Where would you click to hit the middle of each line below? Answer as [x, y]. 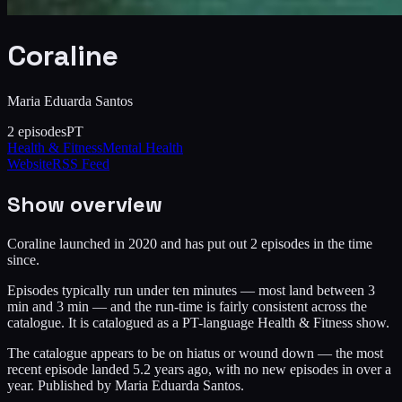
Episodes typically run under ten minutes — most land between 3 [191, 290]
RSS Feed [81, 163]
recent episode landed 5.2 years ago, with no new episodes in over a [199, 369]
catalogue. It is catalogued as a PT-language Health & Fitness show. [198, 322]
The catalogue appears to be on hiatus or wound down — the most [195, 353]
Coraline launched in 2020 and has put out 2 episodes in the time [190, 243]
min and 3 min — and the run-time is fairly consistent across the [187, 306]
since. [23, 259]
